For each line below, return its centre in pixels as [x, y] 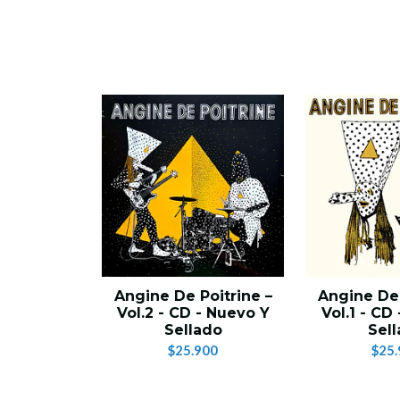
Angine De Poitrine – [193, 296]
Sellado [193, 330]
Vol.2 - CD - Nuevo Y [193, 313]
